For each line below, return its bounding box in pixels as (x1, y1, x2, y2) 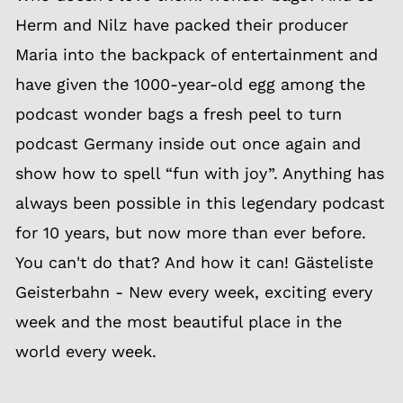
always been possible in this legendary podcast (15, 193, 385, 212)
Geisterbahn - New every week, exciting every (15, 282, 372, 301)
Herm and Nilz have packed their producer (15, 15, 348, 34)
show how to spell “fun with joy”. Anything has (15, 164, 384, 183)
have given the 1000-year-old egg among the (15, 75, 365, 94)
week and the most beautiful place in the (15, 312, 342, 331)
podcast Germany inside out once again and (15, 134, 361, 153)
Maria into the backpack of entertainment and (15, 45, 378, 64)
